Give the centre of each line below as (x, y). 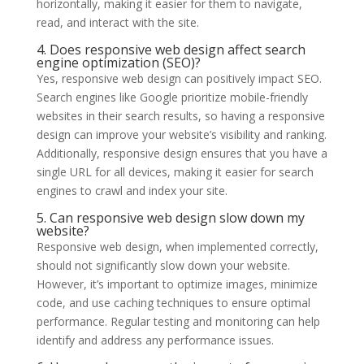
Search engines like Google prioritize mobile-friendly (172, 97)
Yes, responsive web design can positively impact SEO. (179, 78)
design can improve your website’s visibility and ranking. (181, 134)
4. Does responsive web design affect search (171, 49)
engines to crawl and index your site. (132, 190)
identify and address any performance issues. (155, 340)
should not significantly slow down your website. (163, 265)
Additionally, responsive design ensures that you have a (182, 153)
